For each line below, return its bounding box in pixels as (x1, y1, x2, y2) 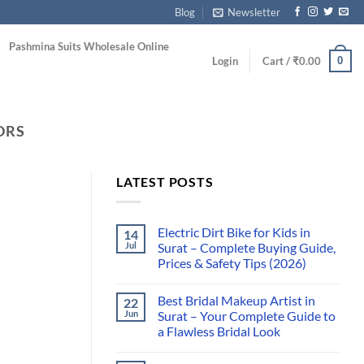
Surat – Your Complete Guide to (158, 307, 336, 323)
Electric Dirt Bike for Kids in (158, 223, 310, 240)
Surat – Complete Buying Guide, (158, 239, 336, 255)
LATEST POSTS (116, 174, 214, 190)
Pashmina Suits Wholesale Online (8, 40, 169, 53)
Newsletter (227, 6, 281, 19)
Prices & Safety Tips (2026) (158, 254, 306, 271)
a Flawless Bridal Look (158, 323, 280, 339)
